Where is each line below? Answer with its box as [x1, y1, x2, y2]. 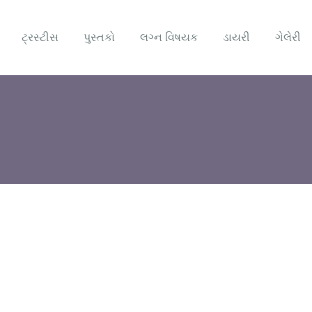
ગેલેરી [275, 31, 302, 43]
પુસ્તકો [84, 31, 116, 43]
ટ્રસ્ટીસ [22, 31, 59, 43]
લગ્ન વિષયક [140, 31, 198, 43]
